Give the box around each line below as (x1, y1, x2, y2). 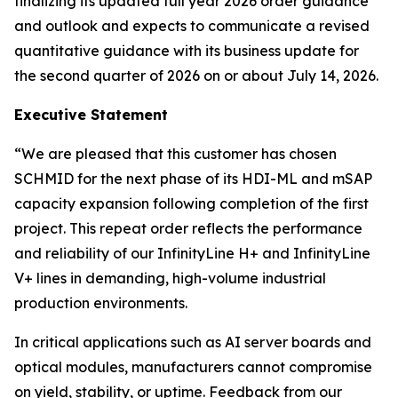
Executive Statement (14, 106, 168, 123)
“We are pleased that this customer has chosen (14, 145, 337, 163)
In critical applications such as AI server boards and (14, 333, 371, 351)
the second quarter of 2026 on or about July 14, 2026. (14, 67, 378, 84)
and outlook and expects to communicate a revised (14, 17, 370, 35)
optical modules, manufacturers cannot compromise (14, 358, 372, 376)
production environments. (14, 294, 187, 312)
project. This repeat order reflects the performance (14, 219, 362, 237)
